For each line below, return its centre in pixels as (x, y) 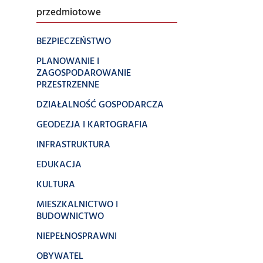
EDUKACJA (59, 165)
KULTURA (56, 185)
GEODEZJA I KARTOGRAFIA (92, 125)
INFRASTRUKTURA (73, 145)
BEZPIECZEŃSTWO (74, 42)
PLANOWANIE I (68, 62)
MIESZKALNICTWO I (77, 205)
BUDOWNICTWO (70, 217)
